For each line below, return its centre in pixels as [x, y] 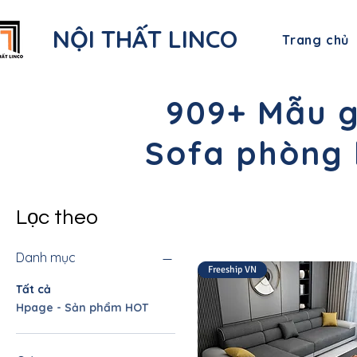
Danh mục [46, 257]
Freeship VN [232, 270]
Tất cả [33, 289]
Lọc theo [57, 218]
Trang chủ [316, 40]
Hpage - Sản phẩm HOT [82, 308]
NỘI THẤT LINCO [145, 39]
